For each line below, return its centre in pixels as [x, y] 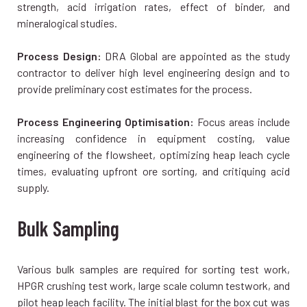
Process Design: [59, 56]
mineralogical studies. [67, 23]
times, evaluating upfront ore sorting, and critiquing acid [153, 171]
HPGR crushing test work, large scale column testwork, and [153, 285]
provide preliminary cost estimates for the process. [135, 88]
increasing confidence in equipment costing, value [153, 138]
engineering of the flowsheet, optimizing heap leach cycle [153, 154]
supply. [33, 187]
